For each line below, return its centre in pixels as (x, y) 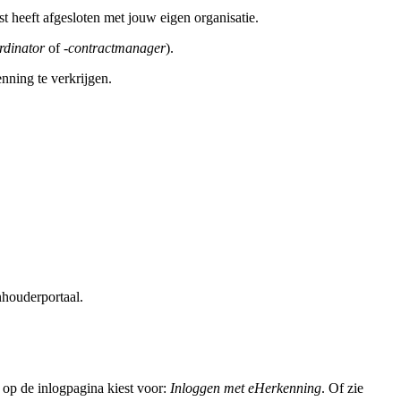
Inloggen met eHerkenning (246, 388)
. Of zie (342, 388)
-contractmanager (115, 47)
